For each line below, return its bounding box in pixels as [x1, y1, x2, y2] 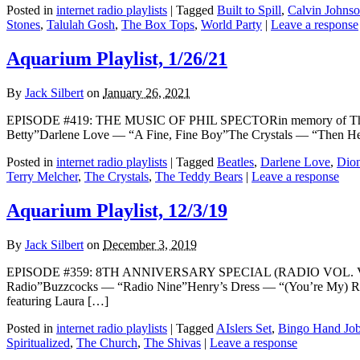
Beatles [217, 155, 254, 170]
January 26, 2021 [103, 86, 190, 100]
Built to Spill [217, 3, 281, 18]
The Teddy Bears [155, 170, 243, 184]
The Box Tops [121, 18, 194, 32]
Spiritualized [6, 336, 70, 350]
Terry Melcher [6, 170, 78, 184]
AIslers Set [216, 321, 272, 336]
